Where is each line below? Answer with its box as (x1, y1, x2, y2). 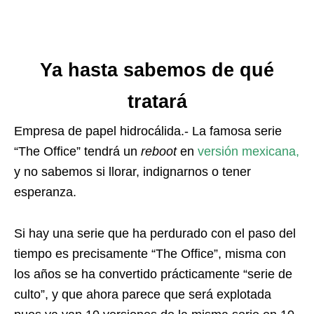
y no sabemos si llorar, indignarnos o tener (14, 165, 251, 179)
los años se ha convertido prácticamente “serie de (14, 267, 292, 282)
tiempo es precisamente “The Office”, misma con (14, 247, 286, 261)
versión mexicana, (198, 144, 299, 159)
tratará (127, 91, 187, 113)
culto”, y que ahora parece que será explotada (14, 287, 271, 302)
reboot (141, 144, 177, 159)
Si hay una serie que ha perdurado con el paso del (14, 226, 296, 241)
